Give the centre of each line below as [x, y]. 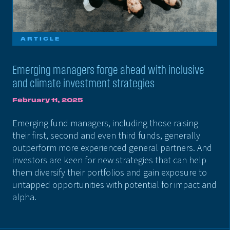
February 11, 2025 [48, 100]
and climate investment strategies [83, 83]
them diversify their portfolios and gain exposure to [110, 173]
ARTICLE [41, 39]
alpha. [24, 197]
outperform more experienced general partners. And [112, 148]
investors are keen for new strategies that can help [109, 160]
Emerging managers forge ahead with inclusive [108, 70]
